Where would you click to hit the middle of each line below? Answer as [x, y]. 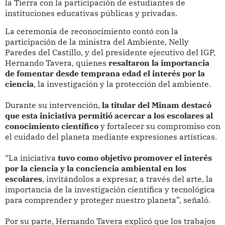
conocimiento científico [51, 126]
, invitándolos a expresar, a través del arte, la [127, 179]
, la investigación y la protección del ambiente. [122, 84]
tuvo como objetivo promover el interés [135, 158]
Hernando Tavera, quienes [55, 63]
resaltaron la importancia [158, 63]
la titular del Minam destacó [156, 105]
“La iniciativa [31, 158]
